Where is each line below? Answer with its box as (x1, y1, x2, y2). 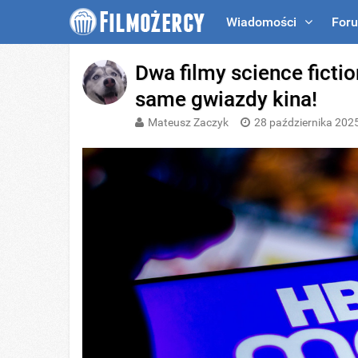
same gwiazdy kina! (135, 87, 318, 111)
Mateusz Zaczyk (148, 116, 229, 129)
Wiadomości (226, 14, 296, 30)
